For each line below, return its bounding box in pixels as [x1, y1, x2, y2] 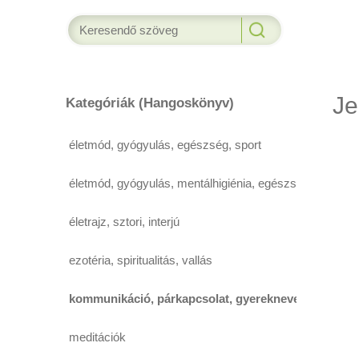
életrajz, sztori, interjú [69, 215, 180, 228]
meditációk [69, 330, 127, 344]
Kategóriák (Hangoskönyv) [66, 95, 235, 111]
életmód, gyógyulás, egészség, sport [69, 138, 262, 151]
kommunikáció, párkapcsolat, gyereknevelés [69, 292, 317, 305]
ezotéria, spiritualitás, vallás [69, 253, 213, 267]
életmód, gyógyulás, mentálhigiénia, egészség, [69, 176, 313, 190]
